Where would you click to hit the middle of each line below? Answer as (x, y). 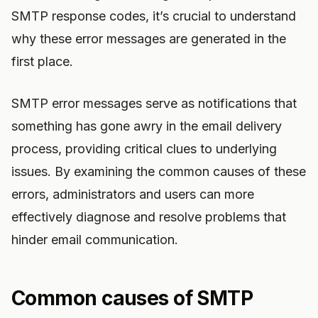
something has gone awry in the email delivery (147, 126)
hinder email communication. (95, 240)
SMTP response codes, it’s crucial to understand (154, 16)
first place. (42, 61)
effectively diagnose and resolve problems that (149, 217)
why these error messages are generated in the (149, 39)
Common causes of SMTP (132, 298)
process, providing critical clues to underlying (144, 149)
